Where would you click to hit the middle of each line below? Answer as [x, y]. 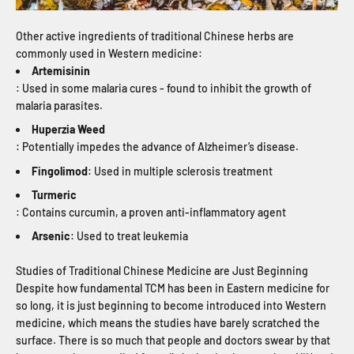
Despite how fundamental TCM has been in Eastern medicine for [173, 288]
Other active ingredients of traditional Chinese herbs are [155, 36]
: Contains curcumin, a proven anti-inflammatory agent [151, 213]
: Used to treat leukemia [129, 236]
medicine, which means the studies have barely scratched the [168, 323]
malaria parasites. [60, 105]
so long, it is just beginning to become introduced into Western [171, 306]
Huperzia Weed [68, 130]
